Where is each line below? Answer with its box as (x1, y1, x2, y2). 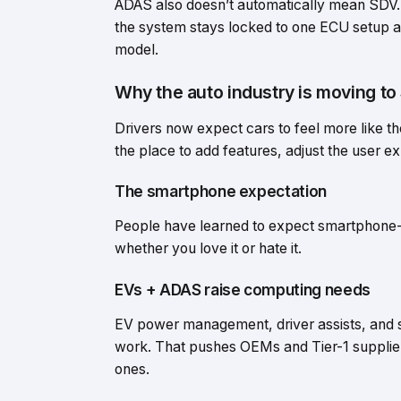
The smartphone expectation (115, 182, 328, 201)
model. (115, 41, 158, 59)
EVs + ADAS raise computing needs (115, 279, 371, 299)
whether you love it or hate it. (115, 240, 302, 258)
